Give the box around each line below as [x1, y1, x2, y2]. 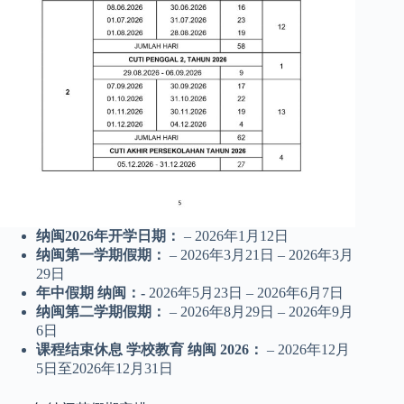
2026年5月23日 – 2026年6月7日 [145, 284, 344, 300]
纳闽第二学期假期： [36, 303, 166, 319]
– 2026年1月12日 [180, 227, 289, 243]
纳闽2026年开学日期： [36, 227, 180, 243]
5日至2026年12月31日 [36, 360, 173, 376]
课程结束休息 [36, 341, 126, 357]
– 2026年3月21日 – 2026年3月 [166, 246, 353, 262]
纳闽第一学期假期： [36, 246, 166, 262]
